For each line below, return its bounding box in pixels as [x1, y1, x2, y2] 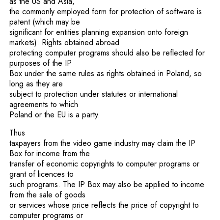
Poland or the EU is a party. [9, 109, 101, 120]
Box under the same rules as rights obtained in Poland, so [9, 68, 202, 79]
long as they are [9, 78, 63, 89]
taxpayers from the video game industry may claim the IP [9, 137, 196, 149]
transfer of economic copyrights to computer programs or [9, 158, 200, 169]
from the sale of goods [9, 189, 86, 200]
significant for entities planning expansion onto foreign [9, 27, 189, 38]
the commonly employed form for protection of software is [9, 6, 202, 17]
